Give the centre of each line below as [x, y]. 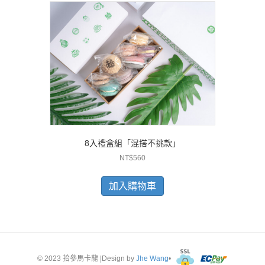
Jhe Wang [152, 259]
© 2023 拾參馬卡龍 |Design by [87, 259]
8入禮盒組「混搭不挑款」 [132, 143]
